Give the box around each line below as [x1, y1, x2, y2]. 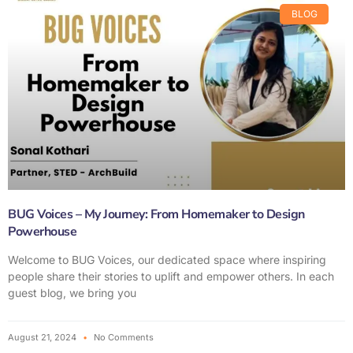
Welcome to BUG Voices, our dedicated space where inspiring [8, 252, 326, 266]
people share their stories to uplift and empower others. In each [8, 269, 334, 283]
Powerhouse [8, 222, 76, 240]
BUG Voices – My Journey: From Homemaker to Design [8, 205, 305, 223]
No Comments [91, 331, 154, 343]
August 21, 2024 [8, 331, 79, 343]
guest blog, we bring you [8, 285, 136, 299]
